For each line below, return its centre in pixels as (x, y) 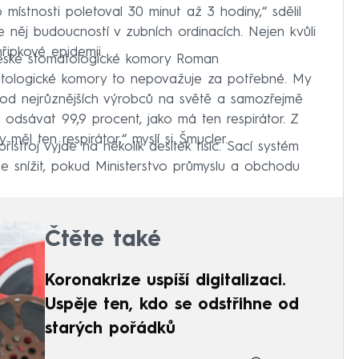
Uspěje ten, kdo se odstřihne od (172, 306)
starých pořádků (110, 330)
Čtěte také (103, 241)
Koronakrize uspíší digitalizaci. (165, 282)
